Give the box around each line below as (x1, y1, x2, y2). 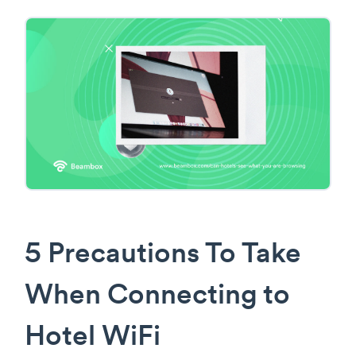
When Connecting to (25, 282, 290, 311)
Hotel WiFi (25, 323, 161, 352)
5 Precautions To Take (25, 241, 301, 269)
